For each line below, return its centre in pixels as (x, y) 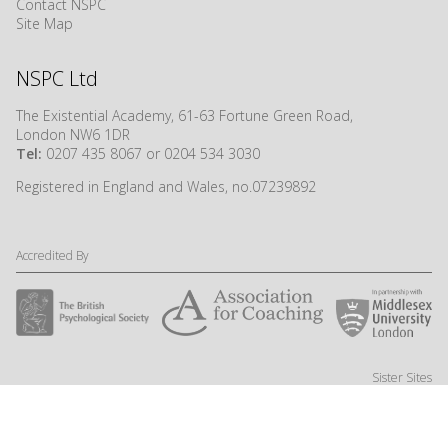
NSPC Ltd (57, 79)
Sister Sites (402, 377)
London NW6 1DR (75, 135)
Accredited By (52, 256)
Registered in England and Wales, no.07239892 (166, 187)
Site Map (44, 24)
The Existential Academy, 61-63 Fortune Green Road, (184, 116)
